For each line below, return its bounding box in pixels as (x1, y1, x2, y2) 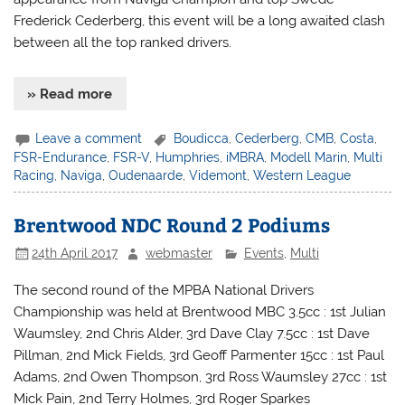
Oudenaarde (108, 168, 184, 184)
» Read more (27, 85, 113, 102)
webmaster (146, 245, 213, 260)
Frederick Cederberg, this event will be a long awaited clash (14, 12, 386, 29)
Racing (14, 168, 55, 184)
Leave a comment (35, 130, 143, 146)
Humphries (155, 150, 221, 165)
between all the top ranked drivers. (14, 33, 232, 51)
